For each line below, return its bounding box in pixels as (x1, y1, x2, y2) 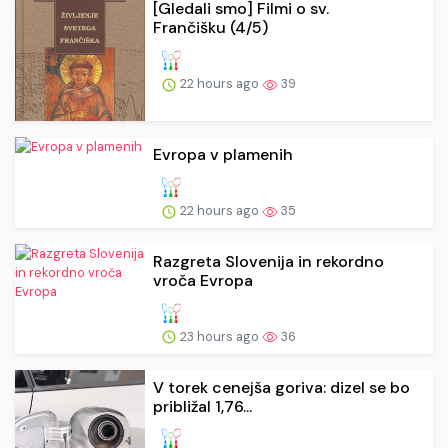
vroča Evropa (153, 269, 253, 291)
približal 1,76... (153, 395, 252, 417)
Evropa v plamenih (153, 143, 293, 165)
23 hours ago (177, 327, 262, 345)
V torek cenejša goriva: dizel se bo (153, 376, 410, 398)
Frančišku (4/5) (153, 16, 268, 38)
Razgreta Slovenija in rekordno (153, 250, 384, 272)
